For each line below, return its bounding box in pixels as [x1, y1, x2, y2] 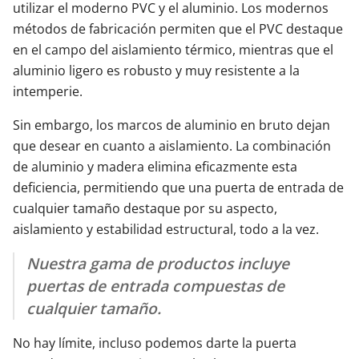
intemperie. [13, 83, 83, 100]
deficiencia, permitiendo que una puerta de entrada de [13, 179, 344, 196]
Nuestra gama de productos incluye [26, 252, 289, 274]
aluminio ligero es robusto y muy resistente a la [13, 62, 300, 79]
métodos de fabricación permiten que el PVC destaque [13, 20, 343, 38]
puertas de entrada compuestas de [26, 275, 284, 296]
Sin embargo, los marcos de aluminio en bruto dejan [13, 116, 330, 134]
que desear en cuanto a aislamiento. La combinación [13, 137, 331, 155]
